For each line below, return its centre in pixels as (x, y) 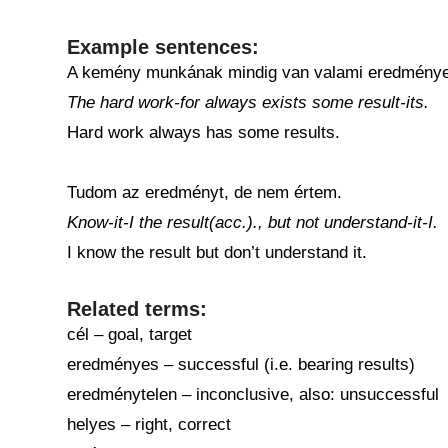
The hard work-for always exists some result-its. (248, 102)
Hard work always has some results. (203, 132)
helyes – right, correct (149, 424)
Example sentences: (163, 47)
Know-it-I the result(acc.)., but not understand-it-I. (252, 222)
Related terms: (137, 309)
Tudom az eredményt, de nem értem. (204, 192)
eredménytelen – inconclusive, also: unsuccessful (253, 394)
